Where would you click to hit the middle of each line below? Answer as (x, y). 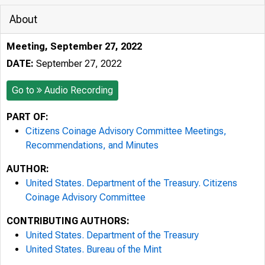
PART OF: (28, 117)
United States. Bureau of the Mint (93, 249)
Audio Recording (79, 90)
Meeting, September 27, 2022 (74, 46)
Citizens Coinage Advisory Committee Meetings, (126, 131)
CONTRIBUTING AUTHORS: (68, 221)
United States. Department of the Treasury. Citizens (131, 183)
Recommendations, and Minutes (92, 145)
